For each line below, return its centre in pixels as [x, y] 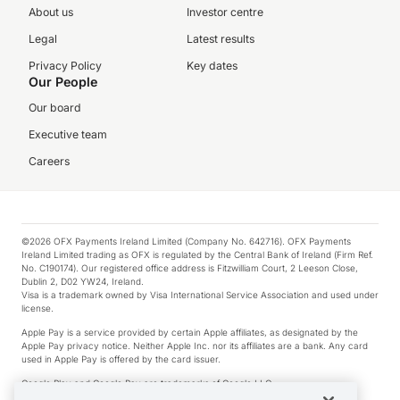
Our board [55, 108]
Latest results [220, 39]
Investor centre [225, 12]
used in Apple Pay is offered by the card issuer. [121, 359]
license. [37, 308]
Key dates [212, 66]
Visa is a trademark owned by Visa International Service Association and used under [200, 295]
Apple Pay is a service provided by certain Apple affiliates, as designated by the [190, 332]
